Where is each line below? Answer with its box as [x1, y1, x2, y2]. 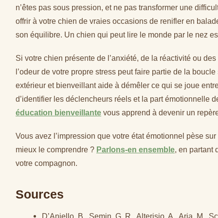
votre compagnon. [16, 159, 77, 168]
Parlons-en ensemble [96, 145, 175, 154]
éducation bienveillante [16, 108, 101, 117]
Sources [16, 188, 64, 201]
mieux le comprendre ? [16, 145, 96, 154]
